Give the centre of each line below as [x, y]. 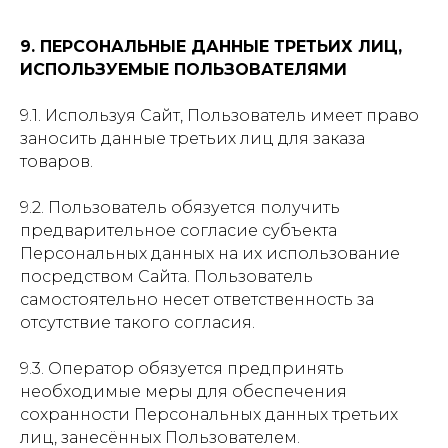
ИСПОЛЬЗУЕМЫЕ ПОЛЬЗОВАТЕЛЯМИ [183, 69]
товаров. [56, 161]
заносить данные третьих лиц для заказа [192, 138]
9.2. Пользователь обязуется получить [180, 207]
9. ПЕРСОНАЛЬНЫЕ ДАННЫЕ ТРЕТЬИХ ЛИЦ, [211, 46]
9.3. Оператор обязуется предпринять [182, 368]
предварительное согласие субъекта [178, 230]
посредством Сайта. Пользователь [166, 276]
